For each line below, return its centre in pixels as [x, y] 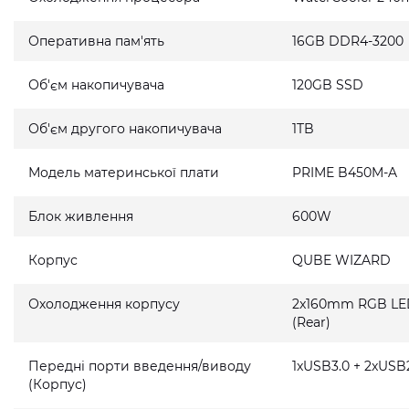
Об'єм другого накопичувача [125, 129]
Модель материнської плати [124, 173]
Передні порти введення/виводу [140, 366]
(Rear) [312, 322]
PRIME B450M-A [345, 173]
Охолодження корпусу [104, 304]
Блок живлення [81, 216]
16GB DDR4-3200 [348, 41]
